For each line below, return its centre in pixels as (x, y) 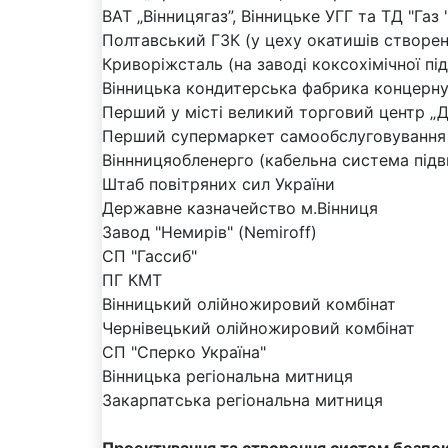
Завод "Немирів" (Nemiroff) (209, 231)
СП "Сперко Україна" (184, 351)
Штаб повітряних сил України (218, 183)
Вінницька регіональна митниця (227, 375)
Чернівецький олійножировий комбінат (258, 327)
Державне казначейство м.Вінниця (240, 207)
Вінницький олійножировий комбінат (249, 303)
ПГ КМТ (132, 279)
